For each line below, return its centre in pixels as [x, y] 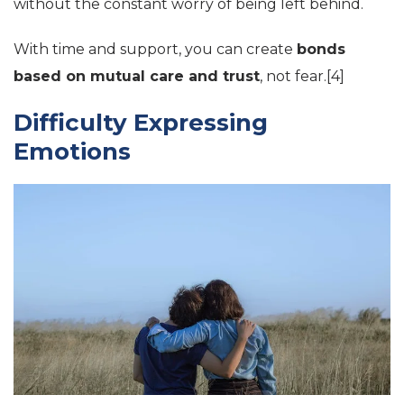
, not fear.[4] [302, 76]
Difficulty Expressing [141, 122]
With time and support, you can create [155, 49]
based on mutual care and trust [137, 76]
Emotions [72, 151]
